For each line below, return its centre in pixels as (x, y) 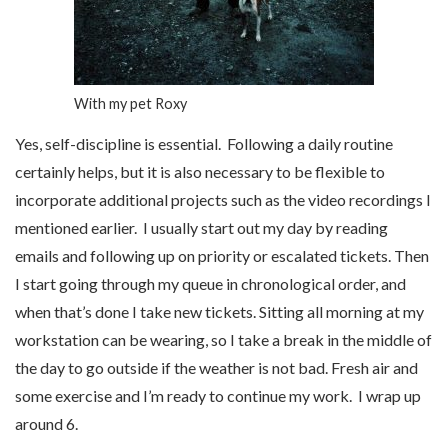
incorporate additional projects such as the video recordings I (223, 199)
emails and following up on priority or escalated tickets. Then (222, 255)
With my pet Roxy (130, 104)
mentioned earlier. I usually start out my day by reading (201, 227)
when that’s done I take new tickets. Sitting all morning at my (219, 311)
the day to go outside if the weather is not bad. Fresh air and (216, 367)
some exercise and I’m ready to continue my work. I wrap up (218, 395)
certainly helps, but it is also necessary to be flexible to (200, 171)
